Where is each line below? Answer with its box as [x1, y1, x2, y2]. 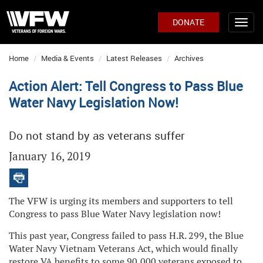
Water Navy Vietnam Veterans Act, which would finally [9, 242, 238, 255]
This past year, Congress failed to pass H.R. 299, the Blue [9, 230, 244, 242]
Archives [174, 53, 204, 63]
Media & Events [41, 53, 94, 63]
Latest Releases [106, 53, 162, 63]
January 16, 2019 [9, 149, 90, 164]
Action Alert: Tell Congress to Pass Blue [9, 77, 243, 95]
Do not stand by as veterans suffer [9, 128, 185, 143]
